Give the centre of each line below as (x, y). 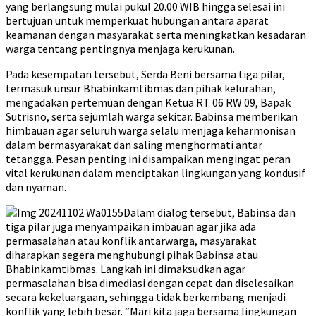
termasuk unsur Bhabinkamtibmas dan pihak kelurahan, (141, 89)
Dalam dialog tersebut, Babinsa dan (209, 213)
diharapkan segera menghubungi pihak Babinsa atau (132, 255)
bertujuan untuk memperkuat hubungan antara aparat (137, 21)
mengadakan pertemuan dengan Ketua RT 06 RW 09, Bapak (148, 103)
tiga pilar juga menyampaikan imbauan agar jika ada (131, 227)
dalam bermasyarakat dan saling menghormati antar (134, 145)
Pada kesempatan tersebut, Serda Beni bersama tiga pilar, (145, 74)
